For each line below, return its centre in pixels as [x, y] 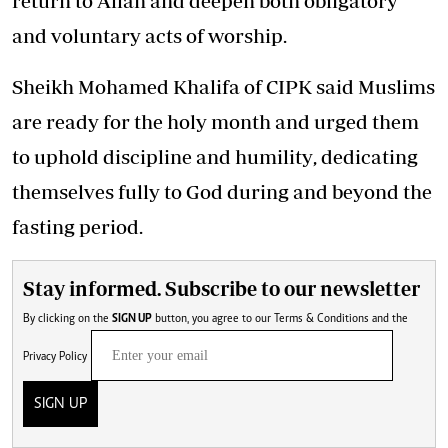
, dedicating [365, 156]
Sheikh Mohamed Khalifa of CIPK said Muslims [223, 86]
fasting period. [77, 226]
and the [388, 318]
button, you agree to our [233, 318]
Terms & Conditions [321, 318]
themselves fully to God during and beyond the [222, 191]
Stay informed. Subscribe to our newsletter [221, 288]
